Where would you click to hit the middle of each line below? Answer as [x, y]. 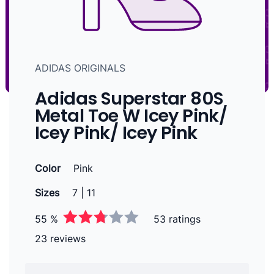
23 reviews [60, 239]
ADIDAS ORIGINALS [80, 68]
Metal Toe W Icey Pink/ [131, 116]
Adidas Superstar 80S [129, 98]
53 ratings [177, 219]
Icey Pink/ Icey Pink [116, 133]
